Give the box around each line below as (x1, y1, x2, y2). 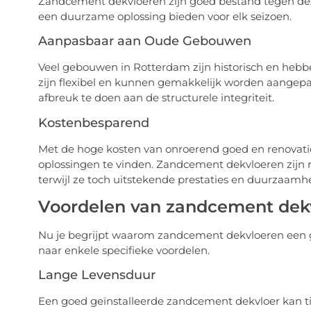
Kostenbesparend (37, 115, 149, 131)
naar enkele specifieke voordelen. (37, 243, 210, 257)
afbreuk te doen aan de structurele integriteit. (37, 91, 274, 105)
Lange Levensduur (37, 267, 155, 283)
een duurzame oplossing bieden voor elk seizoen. (37, 9, 292, 23)
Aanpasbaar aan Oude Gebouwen (37, 33, 251, 49)
